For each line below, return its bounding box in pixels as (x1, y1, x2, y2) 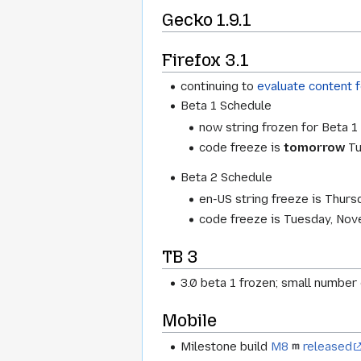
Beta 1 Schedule (180, 98, 272, 113)
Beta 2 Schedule (180, 170, 273, 185)
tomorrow (284, 139, 346, 155)
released (303, 338, 353, 354)
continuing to (180, 78, 258, 93)
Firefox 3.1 (162, 50, 249, 72)
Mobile (162, 310, 217, 332)
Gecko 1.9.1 (162, 9, 251, 31)
